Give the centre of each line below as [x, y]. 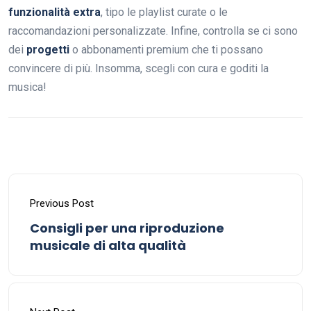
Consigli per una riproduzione [127, 228]
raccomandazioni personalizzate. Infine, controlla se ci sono [153, 31]
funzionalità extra [54, 12]
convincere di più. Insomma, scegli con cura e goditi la [138, 68]
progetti [48, 49]
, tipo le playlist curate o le [164, 12]
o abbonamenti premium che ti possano [166, 49]
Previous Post [62, 203]
